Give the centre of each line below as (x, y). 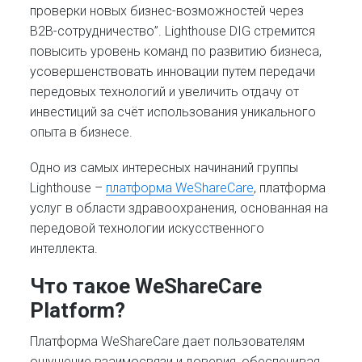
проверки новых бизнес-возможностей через (167, 11)
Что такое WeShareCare (146, 286)
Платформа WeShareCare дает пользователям (168, 342)
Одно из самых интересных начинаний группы (164, 167)
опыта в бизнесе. (82, 132)
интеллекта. (66, 248)
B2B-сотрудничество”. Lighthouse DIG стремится (173, 31)
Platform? (78, 311)
